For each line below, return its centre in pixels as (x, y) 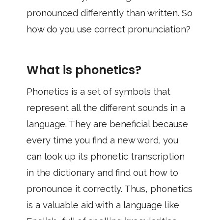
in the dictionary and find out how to (102, 173)
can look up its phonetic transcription (106, 156)
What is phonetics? (84, 70)
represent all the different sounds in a (106, 108)
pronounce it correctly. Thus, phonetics (110, 189)
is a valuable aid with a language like (103, 205)
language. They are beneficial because (107, 124)
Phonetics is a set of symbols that (98, 92)
